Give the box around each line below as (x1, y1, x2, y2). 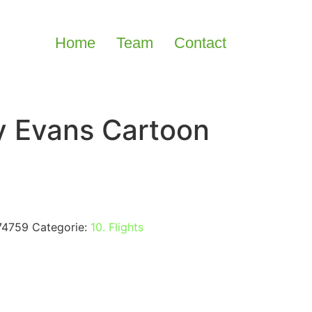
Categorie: (31, 219, 91, 234)
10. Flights (90, 219, 143, 234)
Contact (174, 34, 227, 52)
